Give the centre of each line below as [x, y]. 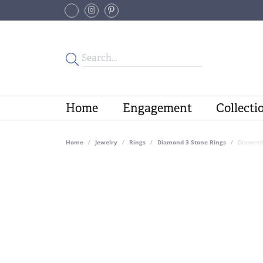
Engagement [157, 108]
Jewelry [106, 142]
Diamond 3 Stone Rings [192, 142]
